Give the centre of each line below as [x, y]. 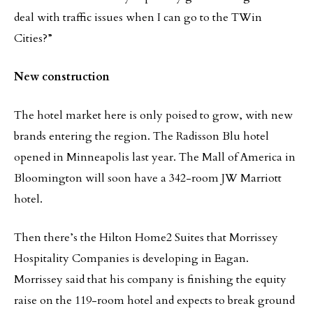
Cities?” [33, 38]
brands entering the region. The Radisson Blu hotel [141, 136]
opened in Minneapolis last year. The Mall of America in [155, 157]
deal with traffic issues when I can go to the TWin [138, 17]
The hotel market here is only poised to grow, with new [153, 115]
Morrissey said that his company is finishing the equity [150, 279]
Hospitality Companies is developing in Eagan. [131, 259]
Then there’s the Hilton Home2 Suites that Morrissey [146, 238]
